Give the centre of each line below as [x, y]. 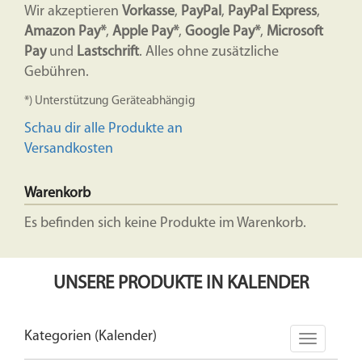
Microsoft [295, 32]
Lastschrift [108, 52]
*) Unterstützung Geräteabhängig [110, 101]
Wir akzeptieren [73, 12]
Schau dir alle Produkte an [103, 129]
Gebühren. [57, 72]
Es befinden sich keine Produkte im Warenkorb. [165, 223]
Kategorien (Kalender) [90, 337]
